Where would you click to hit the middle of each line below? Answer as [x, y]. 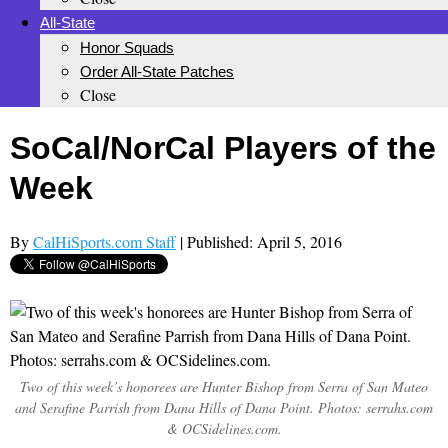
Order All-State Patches [157, 71]
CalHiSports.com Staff [104, 241]
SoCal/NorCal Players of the [223, 148]
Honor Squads [127, 47]
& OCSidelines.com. [224, 428]
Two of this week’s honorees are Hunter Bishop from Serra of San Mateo [224, 386]
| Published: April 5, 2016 [261, 241]
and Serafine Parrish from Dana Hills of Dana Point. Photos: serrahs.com [224, 407]
